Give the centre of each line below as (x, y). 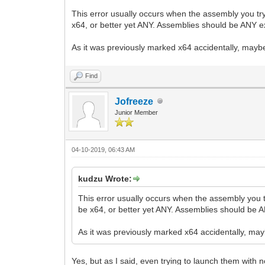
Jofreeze (134, 101)
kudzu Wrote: (105, 178)
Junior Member (137, 112)
